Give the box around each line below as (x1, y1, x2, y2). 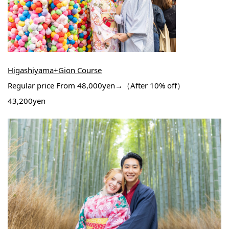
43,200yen (8, 95, 45, 106)
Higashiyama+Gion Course (8, 64, 102, 75)
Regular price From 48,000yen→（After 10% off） (8, 80, 185, 90)
